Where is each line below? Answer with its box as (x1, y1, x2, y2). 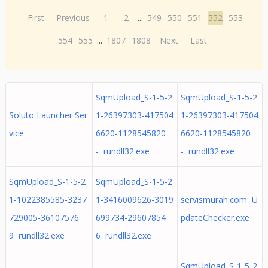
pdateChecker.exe (180, 212, 249, 223)
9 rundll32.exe (8, 230, 65, 241)
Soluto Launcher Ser (8, 109, 87, 121)
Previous (56, 12, 90, 23)
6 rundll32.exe (95, 230, 151, 241)
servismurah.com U (180, 194, 258, 205)
